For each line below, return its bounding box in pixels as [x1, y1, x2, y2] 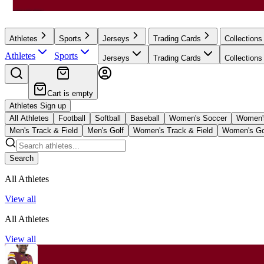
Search [9, 153, 34, 163]
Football [58, 113, 85, 123]
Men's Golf [87, 126, 124, 135]
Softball [95, 113, 121, 123]
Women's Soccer [169, 113, 227, 123]
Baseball [130, 113, 160, 123]
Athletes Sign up [9, 101, 66, 110]
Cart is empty [47, 88, 93, 98]
